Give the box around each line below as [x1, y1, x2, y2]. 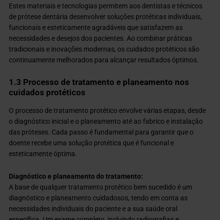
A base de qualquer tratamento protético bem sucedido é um [9, 183, 192, 191]
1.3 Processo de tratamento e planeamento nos [9, 77, 190, 87]
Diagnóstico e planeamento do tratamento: [9, 172, 143, 180]
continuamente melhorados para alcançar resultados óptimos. [9, 55, 199, 64]
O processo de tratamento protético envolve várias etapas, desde [9, 106, 206, 114]
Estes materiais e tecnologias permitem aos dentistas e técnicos [9, 1, 203, 10]
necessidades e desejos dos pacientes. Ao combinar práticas [9, 34, 192, 42]
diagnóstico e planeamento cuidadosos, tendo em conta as [9, 193, 188, 202]
